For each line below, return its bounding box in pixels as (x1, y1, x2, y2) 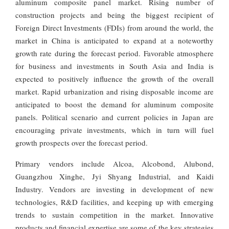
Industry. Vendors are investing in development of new (15, 184, 214, 194)
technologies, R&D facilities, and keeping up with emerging (15, 196, 214, 207)
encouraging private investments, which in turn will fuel (15, 124, 214, 135)
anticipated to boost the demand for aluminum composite (15, 99, 214, 109)
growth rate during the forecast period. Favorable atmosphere (15, 48, 214, 58)
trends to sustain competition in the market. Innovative (15, 209, 214, 220)
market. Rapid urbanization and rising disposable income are (15, 86, 214, 97)
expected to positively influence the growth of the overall (15, 73, 214, 84)
